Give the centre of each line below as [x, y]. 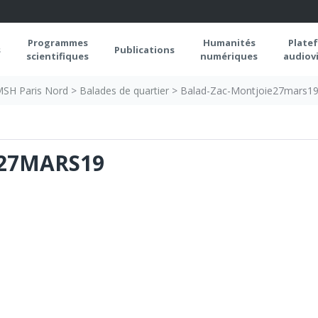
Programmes [57, 42]
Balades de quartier [124, 91]
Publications [144, 49]
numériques [229, 56]
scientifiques [57, 56]
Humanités [229, 42]
